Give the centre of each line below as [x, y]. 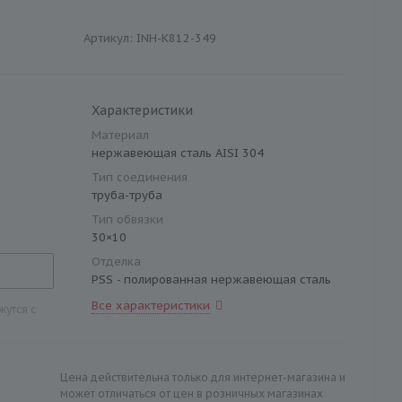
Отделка [116, 262]
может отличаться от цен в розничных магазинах [192, 393]
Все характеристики [151, 306]
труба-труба [127, 195]
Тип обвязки [127, 219]
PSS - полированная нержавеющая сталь [211, 280]
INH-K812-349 [176, 38]
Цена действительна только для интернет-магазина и [203, 377]
